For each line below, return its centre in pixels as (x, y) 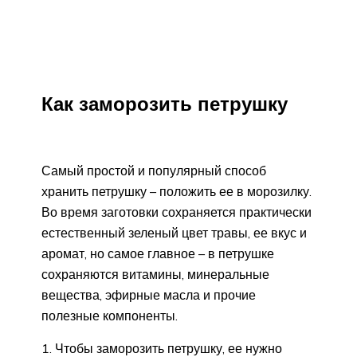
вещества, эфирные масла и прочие (149, 295)
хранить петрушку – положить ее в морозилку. (177, 192)
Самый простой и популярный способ (154, 171)
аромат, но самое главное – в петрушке (158, 254)
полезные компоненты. (110, 316)
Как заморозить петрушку (165, 103)
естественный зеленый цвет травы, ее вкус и (174, 233)
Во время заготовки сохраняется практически (177, 212)
